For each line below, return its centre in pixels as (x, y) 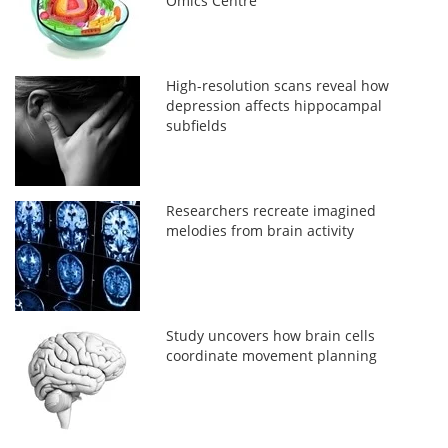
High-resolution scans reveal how (278, 85)
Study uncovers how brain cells (271, 335)
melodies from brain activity (260, 230)
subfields (197, 125)
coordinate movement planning (272, 355)
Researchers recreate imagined (271, 210)
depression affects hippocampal (274, 105)
